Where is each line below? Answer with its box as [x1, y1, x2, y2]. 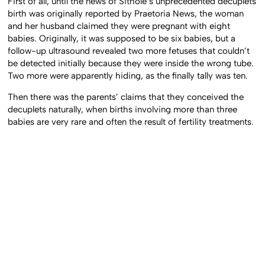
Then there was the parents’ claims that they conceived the [8, 91, 244, 102]
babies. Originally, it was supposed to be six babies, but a [8, 33, 236, 44]
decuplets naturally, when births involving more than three [8, 104, 238, 115]
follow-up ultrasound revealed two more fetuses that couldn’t [8, 46, 250, 57]
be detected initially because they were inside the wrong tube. [8, 58, 254, 69]
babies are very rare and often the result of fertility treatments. [8, 116, 254, 127]
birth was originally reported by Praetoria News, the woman [8, 8, 244, 20]
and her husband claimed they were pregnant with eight [8, 21, 231, 32]
